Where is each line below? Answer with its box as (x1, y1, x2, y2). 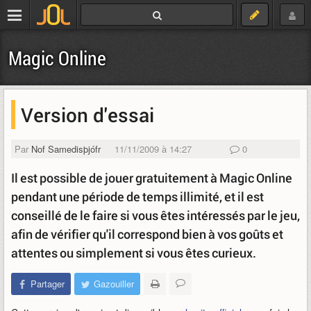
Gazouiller (94, 277, 134, 290)
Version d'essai (21, 102, 154, 127)
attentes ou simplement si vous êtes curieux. (11, 244, 256, 261)
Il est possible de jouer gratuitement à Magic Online (11, 169, 292, 186)
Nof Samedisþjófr (31, 142, 101, 155)
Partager (31, 277, 65, 290)
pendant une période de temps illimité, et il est (11, 188, 264, 205)
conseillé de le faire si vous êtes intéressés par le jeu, (11, 207, 300, 224)
